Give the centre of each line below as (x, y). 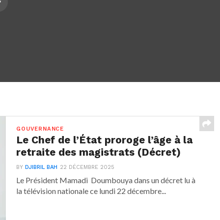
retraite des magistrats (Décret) (99, 152)
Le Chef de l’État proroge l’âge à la (105, 140)
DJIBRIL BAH (41, 167)
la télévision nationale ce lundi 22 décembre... (91, 191)
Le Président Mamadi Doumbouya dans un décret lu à (106, 180)
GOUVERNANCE (40, 129)
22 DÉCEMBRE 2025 (87, 167)
